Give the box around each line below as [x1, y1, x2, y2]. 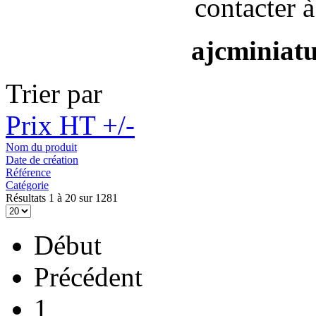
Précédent [34, 262, 142, 293]
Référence [6, 166, 51, 179]
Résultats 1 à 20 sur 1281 [6, 192, 118, 205]
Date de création [6, 154, 78, 166]
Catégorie [6, 179, 49, 192]
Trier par [6, 78, 102, 109]
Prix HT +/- [6, 110, 135, 141]
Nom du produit [6, 141, 77, 154]
